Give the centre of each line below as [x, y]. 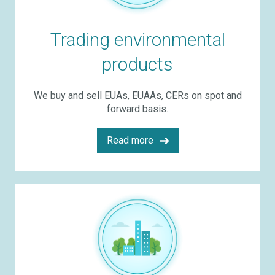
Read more [130, 140]
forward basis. [137, 109]
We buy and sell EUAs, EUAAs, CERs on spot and [137, 95]
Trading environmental [137, 40]
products [137, 64]
